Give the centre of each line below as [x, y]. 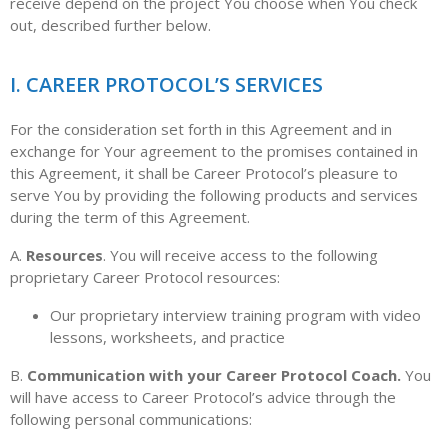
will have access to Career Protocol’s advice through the [203, 397]
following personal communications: [131, 419]
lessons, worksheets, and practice [167, 337]
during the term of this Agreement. [130, 217]
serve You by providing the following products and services [214, 195]
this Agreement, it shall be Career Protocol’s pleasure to [204, 173]
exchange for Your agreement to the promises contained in [214, 151]
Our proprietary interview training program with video [235, 315]
